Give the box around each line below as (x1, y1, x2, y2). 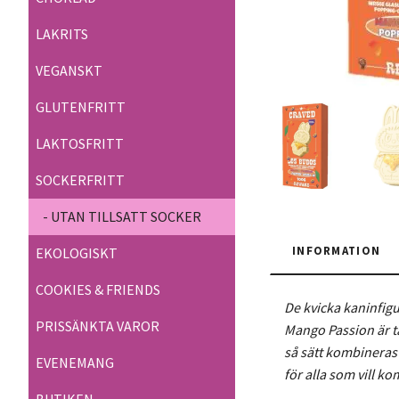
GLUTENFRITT (36, 98, 126, 117)
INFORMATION (292, 242, 381, 257)
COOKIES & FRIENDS (36, 281, 160, 299)
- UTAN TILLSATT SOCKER (43, 208, 201, 226)
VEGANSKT (36, 61, 102, 80)
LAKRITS (36, 25, 88, 44)
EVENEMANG (36, 354, 114, 372)
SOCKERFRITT (36, 171, 125, 190)
